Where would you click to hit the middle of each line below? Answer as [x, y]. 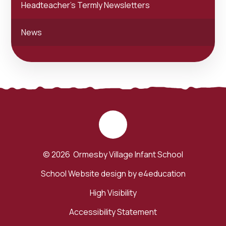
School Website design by [89, 174]
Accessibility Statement [113, 212]
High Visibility [113, 193]
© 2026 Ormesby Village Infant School [113, 155]
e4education [162, 174]
